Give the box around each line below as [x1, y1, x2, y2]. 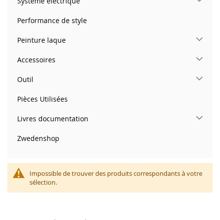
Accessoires [17, 55, 55, 64]
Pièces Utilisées [17, 94, 68, 104]
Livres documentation [17, 113, 88, 123]
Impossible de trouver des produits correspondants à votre [29, 168, 202, 178]
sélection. [29, 177, 57, 187]
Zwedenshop [17, 133, 59, 143]
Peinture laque [17, 35, 66, 45]
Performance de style [17, 15, 87, 25]
